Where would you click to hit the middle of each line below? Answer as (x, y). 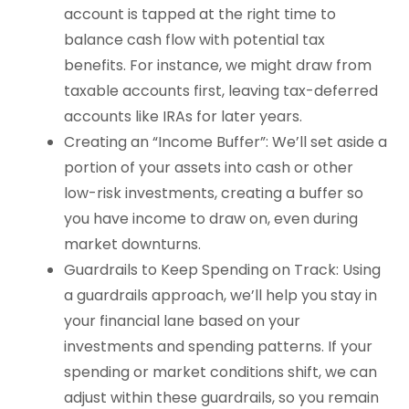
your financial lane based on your (183, 320)
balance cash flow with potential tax (195, 39)
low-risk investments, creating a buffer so (214, 193)
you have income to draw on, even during (211, 218)
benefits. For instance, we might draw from (218, 65)
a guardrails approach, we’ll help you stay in (221, 295)
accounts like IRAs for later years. (184, 116)
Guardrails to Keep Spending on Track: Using (223, 269)
